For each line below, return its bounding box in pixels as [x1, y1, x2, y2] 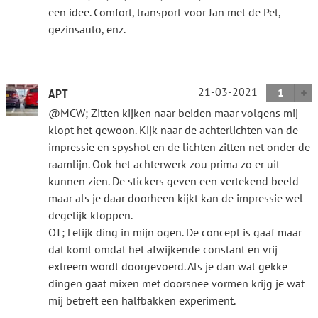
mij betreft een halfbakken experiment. [48, 292, 236, 307]
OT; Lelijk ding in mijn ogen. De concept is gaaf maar [48, 224, 302, 239]
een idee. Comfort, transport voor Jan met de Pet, [48, 4, 280, 19]
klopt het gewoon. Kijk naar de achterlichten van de [48, 122, 298, 137]
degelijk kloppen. [48, 207, 133, 222]
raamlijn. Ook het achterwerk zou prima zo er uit [48, 156, 280, 171]
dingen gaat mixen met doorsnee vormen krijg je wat [48, 275, 305, 290]
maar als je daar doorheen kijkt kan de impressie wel [48, 190, 303, 205]
